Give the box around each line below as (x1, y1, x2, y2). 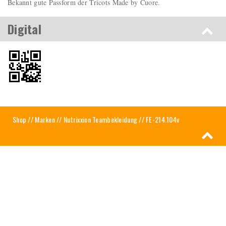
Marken (35, 114, 55, 125)
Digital (8, 19, 41, 38)
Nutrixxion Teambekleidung (64, 114, 138, 125)
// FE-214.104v (137, 114, 180, 125)
